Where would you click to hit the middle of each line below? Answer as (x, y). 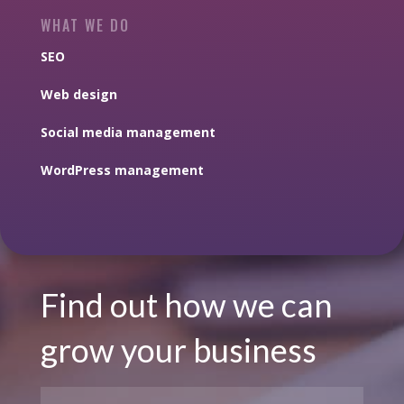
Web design (78, 95)
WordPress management (122, 170)
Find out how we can (186, 305)
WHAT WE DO (85, 26)
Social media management (128, 133)
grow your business (178, 350)
